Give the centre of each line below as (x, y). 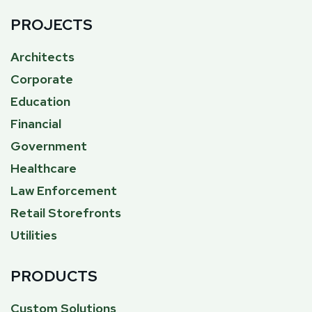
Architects (42, 57)
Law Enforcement (64, 191)
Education (40, 102)
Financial (36, 124)
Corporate (42, 79)
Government (49, 146)
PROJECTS (52, 25)
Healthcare (44, 169)
